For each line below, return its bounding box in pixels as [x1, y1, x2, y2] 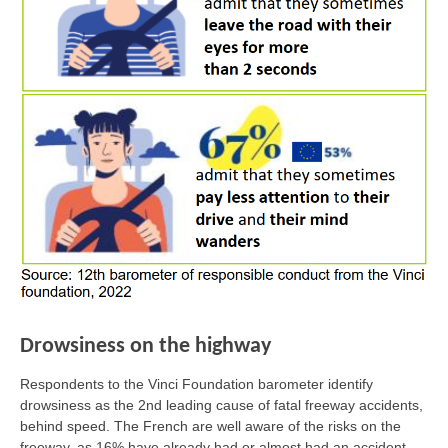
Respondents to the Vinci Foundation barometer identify [20, 376, 373, 393]
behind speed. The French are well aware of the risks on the [20, 418, 401, 435]
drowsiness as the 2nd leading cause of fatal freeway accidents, [20, 397, 423, 414]
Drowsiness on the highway [20, 335, 271, 359]
